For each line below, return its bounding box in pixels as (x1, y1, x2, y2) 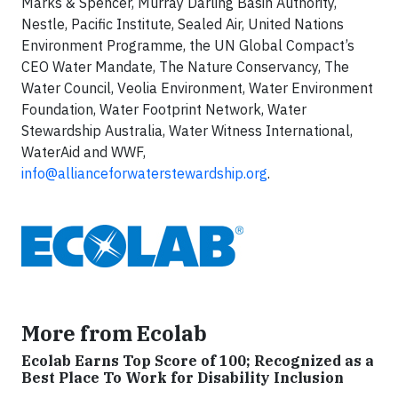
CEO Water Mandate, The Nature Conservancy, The (21, 57, 349, 76)
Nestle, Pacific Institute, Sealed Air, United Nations (21, 14, 344, 33)
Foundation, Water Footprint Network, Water (21, 99, 306, 118)
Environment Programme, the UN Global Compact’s (21, 36, 354, 54)
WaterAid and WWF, (21, 142, 146, 161)
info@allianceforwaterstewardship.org (21, 163, 267, 182)
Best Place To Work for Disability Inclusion (21, 368, 344, 386)
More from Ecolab (21, 319, 207, 346)
